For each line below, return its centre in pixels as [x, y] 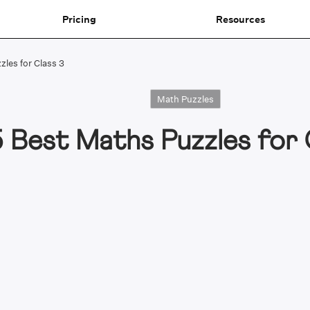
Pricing [79, 19]
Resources [240, 19]
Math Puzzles [185, 99]
